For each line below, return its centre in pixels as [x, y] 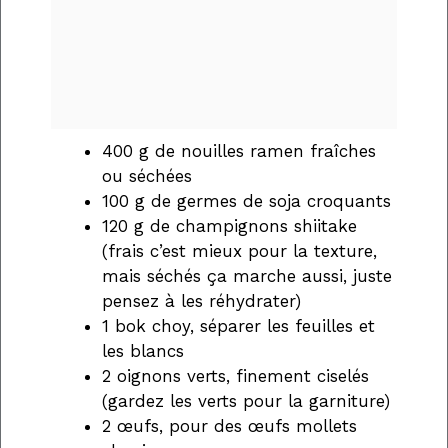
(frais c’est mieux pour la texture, [239, 251]
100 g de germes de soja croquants [246, 201]
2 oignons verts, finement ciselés [235, 376]
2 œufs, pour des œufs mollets [229, 426]
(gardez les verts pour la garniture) [246, 401]
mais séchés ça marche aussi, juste [247, 276]
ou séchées [147, 176]
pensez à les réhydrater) [201, 301]
